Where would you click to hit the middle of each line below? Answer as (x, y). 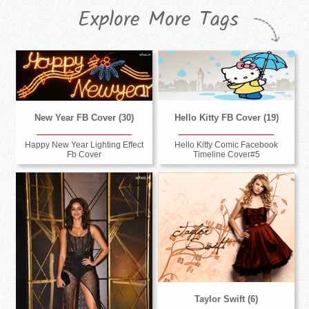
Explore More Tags (159, 20)
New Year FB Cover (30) (84, 117)
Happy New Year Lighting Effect (84, 145)
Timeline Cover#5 (226, 155)
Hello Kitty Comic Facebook (227, 145)
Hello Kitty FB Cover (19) (226, 117)
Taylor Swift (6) (227, 299)
